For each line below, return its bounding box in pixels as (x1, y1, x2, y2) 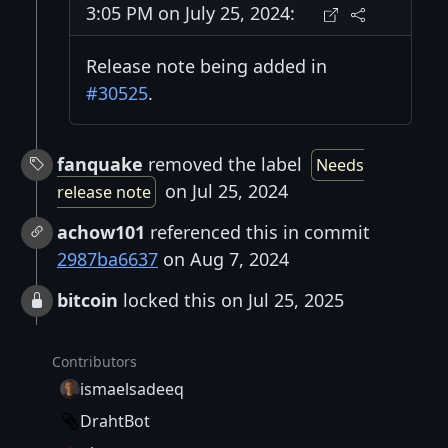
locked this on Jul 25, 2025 (118, 287, 344, 312)
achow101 (57, 219, 145, 244)
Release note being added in (86, 53, 327, 78)
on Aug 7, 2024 (158, 246, 289, 271)
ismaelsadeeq (80, 377, 184, 400)
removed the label (143, 151, 307, 176)
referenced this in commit (145, 219, 370, 244)
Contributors (52, 351, 137, 371)
